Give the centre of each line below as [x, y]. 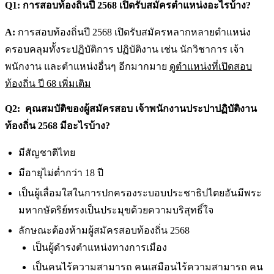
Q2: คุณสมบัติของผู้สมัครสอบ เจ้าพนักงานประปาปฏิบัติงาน [131, 109]
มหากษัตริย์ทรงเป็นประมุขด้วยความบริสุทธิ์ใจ [116, 210]
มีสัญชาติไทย [47, 153]
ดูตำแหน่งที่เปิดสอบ [211, 66]
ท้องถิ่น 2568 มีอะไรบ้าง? [57, 126]
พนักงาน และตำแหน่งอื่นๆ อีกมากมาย [87, 66]
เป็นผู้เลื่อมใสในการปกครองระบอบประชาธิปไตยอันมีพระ [140, 193]
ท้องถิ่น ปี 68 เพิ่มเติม [48, 83]
